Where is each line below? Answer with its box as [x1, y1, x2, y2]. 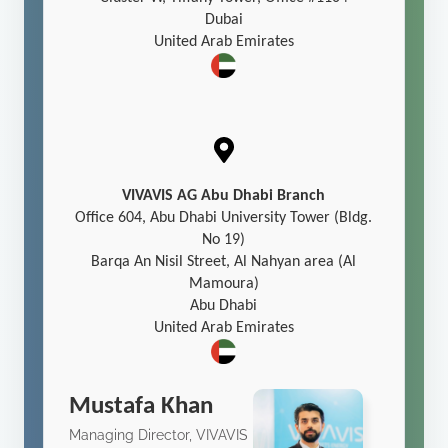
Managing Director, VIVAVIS [69, 427, 249, 444]
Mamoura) [188, 276, 259, 293]
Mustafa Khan [69, 394, 214, 420]
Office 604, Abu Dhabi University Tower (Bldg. [75, 210, 373, 227]
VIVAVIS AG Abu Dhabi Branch [122, 188, 326, 205]
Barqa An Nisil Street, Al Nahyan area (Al [91, 254, 357, 271]
